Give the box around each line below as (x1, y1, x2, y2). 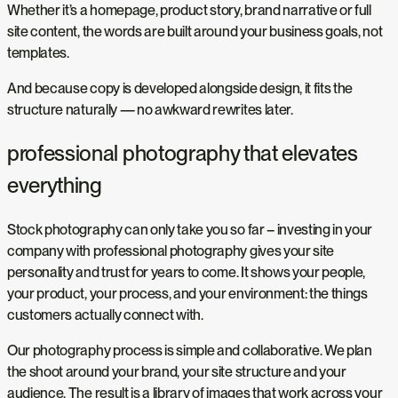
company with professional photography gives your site (7, 243, 335, 260)
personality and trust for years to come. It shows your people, (7, 264, 366, 282)
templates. (7, 44, 69, 61)
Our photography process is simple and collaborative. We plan (7, 342, 372, 360)
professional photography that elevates (7, 140, 358, 167)
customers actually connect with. (7, 306, 203, 324)
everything (7, 172, 102, 199)
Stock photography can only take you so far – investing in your (7, 221, 373, 239)
